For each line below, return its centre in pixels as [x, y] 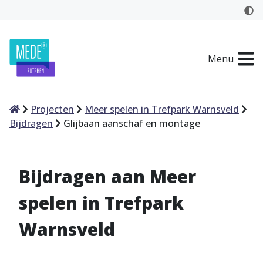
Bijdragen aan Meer [107, 176]
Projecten [52, 109]
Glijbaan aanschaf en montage [132, 123]
